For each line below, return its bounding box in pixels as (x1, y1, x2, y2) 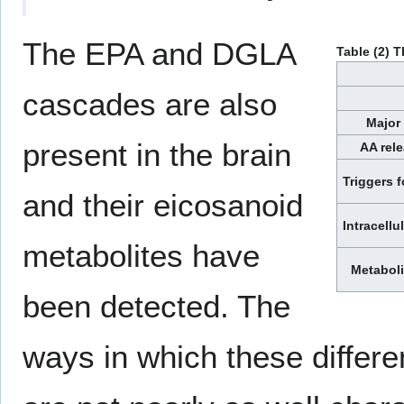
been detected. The (23, 288, 290, 324)
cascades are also (23, 86, 277, 122)
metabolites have (23, 237, 260, 273)
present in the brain (23, 136, 291, 172)
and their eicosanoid (23, 187, 303, 223)
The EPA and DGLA (23, 35, 295, 71)
